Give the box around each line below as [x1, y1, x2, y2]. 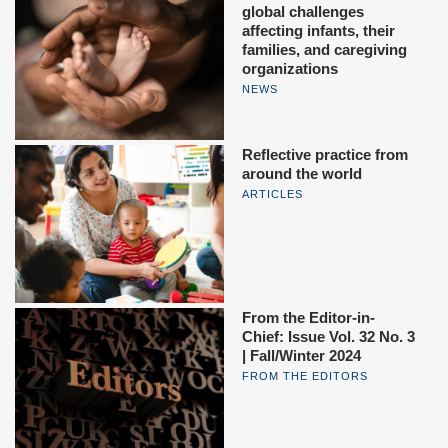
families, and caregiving [242, 40, 407, 58]
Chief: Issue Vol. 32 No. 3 [242, 327, 415, 345]
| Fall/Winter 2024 [242, 346, 361, 364]
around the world [242, 165, 362, 183]
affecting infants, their [242, 21, 395, 39]
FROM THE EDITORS [242, 369, 368, 382]
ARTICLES [242, 188, 303, 201]
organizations [242, 59, 338, 77]
